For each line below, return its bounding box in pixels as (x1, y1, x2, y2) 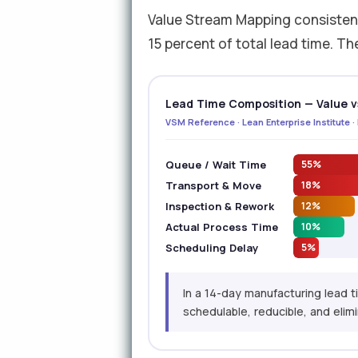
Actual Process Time (165, 220, 279, 234)
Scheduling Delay (165, 241, 259, 255)
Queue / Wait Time (165, 157, 267, 172)
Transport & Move (165, 178, 262, 193)
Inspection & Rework (165, 199, 275, 213)
